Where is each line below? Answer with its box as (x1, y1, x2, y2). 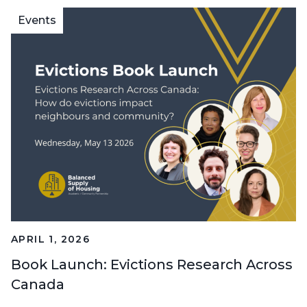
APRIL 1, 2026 (11, 233, 90, 246)
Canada (11, 276, 64, 293)
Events (18, 14, 56, 27)
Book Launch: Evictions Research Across (11, 256, 293, 273)
